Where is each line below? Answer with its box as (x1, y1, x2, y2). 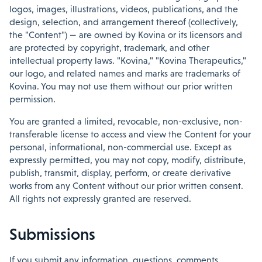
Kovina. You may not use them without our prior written (9, 81, 233, 91)
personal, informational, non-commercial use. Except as (9, 142, 232, 152)
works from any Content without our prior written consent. (9, 181, 243, 191)
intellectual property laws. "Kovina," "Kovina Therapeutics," (9, 56, 246, 65)
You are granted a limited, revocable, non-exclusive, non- (9, 116, 243, 126)
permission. (9, 94, 56, 104)
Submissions (9, 225, 95, 243)
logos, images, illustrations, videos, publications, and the (9, 4, 238, 14)
